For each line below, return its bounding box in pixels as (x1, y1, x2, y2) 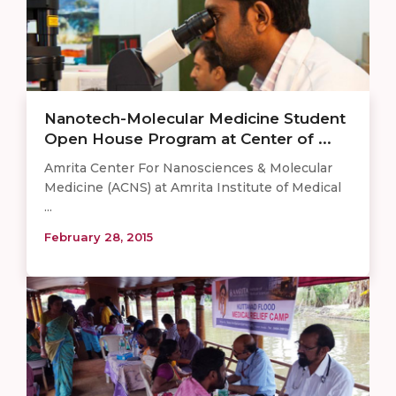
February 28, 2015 (44, 229, 153, 244)
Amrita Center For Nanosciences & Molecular (44, 159, 332, 176)
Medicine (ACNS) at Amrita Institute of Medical (44, 179, 341, 195)
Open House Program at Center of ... (44, 129, 331, 148)
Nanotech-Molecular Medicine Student (44, 109, 346, 127)
